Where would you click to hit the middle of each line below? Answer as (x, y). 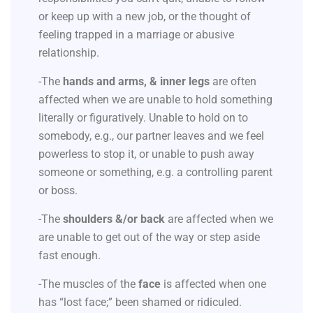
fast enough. (70, 255)
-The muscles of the (88, 284)
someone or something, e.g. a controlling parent (155, 172)
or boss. (58, 190)
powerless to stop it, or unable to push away (146, 154)
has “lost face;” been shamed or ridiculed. (140, 302)
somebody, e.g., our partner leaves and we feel (151, 136)
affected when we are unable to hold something (155, 99)
